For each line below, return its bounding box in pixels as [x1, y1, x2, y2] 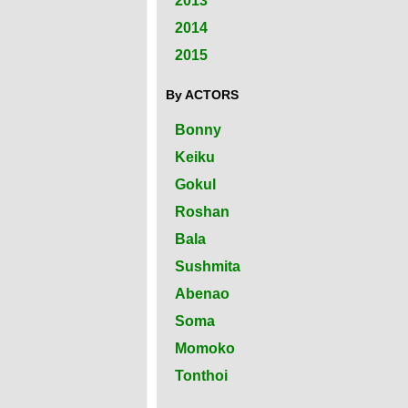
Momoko [175, 340, 235, 356]
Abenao [175, 285, 229, 301]
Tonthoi [175, 367, 228, 383]
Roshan [175, 203, 229, 219]
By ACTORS [166, 87, 239, 102]
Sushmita [175, 258, 240, 274]
